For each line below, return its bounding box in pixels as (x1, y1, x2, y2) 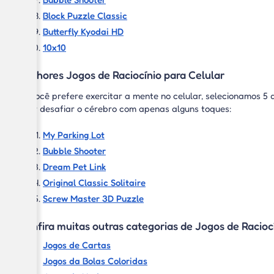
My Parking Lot (43, 129, 105, 141)
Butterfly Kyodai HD (43, 26, 124, 37)
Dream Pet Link (43, 161, 106, 172)
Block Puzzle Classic (43, 10, 127, 21)
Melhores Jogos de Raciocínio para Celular (18, 68, 224, 81)
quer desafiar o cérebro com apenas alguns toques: (18, 102, 232, 114)
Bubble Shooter (43, 145, 106, 157)
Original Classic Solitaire (43, 177, 146, 188)
